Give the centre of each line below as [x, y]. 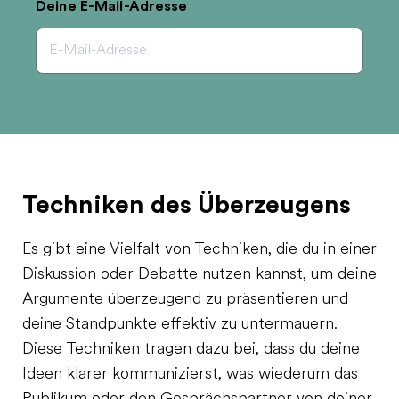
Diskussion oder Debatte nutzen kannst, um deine [199, 275]
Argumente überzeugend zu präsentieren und [185, 300]
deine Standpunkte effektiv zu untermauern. [180, 325]
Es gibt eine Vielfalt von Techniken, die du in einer [199, 250]
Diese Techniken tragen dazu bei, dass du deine [191, 350]
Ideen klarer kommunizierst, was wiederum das [190, 375]
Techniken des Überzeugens [187, 205]
